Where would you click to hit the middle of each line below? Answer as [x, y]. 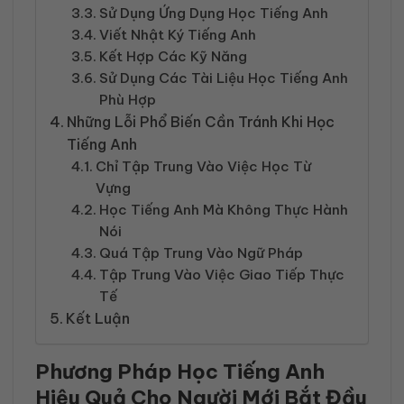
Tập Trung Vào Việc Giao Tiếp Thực [222, 275]
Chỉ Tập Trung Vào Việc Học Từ [204, 167]
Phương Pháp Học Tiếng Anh [180, 372]
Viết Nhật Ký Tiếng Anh [178, 35]
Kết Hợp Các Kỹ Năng [174, 57]
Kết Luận [98, 319]
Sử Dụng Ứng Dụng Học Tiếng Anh [214, 14]
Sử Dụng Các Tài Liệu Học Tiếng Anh [224, 78]
